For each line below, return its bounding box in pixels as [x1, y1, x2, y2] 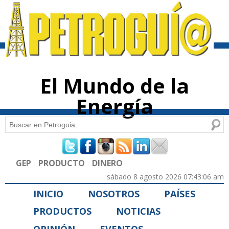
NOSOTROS [88, 187, 140, 200]
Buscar [5, 118, 30, 128]
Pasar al [93, 2, 111, 9]
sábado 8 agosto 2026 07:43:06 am [107, 171, 224, 181]
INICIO [33, 187, 63, 200]
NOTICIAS [116, 205, 161, 218]
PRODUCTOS [33, 205, 91, 218]
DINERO [92, 157, 123, 169]
